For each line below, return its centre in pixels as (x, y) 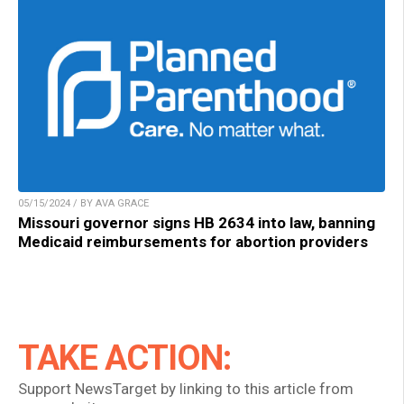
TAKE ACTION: (124, 358)
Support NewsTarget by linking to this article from (186, 389)
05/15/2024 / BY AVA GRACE (83, 204)
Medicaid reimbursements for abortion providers (193, 242)
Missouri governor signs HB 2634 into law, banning (197, 223)
